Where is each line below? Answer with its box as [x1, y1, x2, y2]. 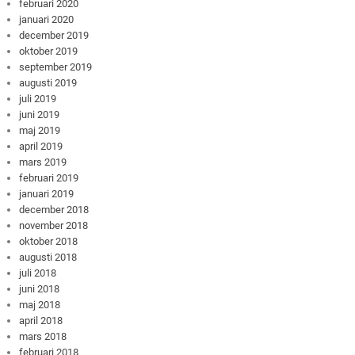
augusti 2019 [19, 76, 78, 89]
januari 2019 [19, 187, 74, 200]
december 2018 [19, 203, 90, 216]
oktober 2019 [19, 44, 78, 57]
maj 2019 [19, 124, 61, 136]
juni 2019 [19, 108, 60, 120]
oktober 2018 [19, 235, 78, 247]
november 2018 [19, 219, 89, 231]
